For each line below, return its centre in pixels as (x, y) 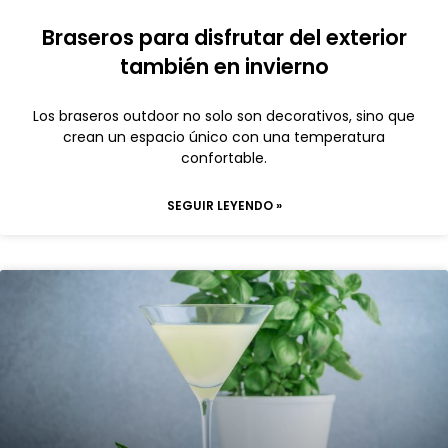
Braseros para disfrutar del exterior (224, 37)
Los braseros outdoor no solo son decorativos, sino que (224, 116)
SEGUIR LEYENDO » (224, 205)
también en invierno (224, 66)
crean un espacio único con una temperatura (224, 137)
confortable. (224, 158)
